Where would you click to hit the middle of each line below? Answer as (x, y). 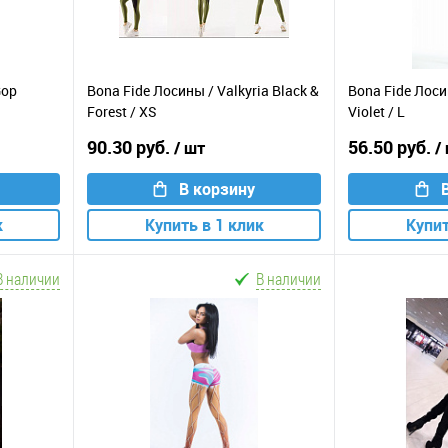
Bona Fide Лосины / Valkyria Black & (203, 91)
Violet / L (376, 112)
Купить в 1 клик (204, 224)
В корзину (217, 188)
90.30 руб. (130, 146)
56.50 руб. (391, 146)
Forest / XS (122, 112)
